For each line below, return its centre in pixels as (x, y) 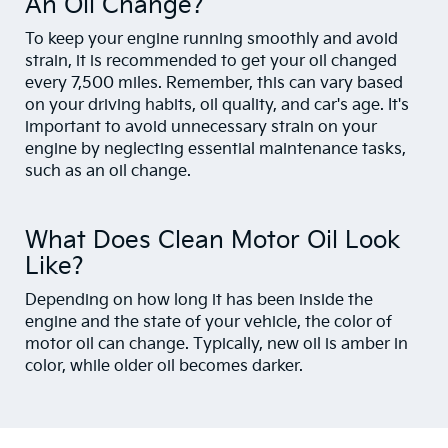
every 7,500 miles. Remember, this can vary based (214, 84)
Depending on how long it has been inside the (199, 301)
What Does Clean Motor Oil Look (213, 241)
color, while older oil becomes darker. (164, 367)
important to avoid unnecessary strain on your (201, 128)
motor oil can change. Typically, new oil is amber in (216, 345)
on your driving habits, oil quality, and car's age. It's (217, 106)
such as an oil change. (108, 172)
